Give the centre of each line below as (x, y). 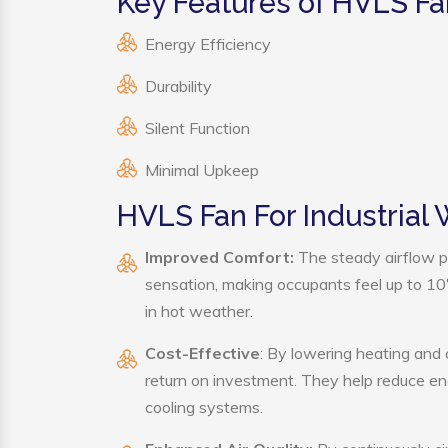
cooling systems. (204, 407)
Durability (178, 86)
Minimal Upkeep (202, 170)
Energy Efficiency (208, 44)
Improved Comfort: (219, 257)
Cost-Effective (202, 353)
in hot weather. (199, 311)
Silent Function (197, 128)
